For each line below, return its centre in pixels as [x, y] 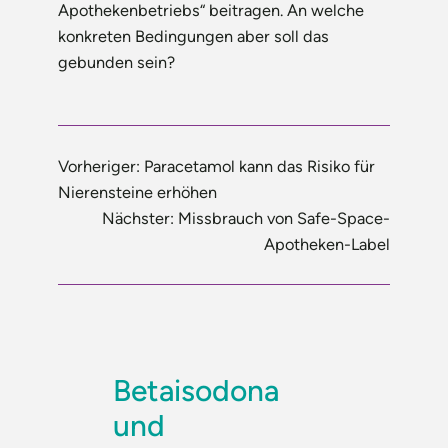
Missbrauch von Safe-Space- [283, 218]
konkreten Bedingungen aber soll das [194, 36]
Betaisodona [196, 391]
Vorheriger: [99, 166]
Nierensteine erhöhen [138, 192]
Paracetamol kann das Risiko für [260, 166]
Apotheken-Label [326, 244]
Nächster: [137, 218]
